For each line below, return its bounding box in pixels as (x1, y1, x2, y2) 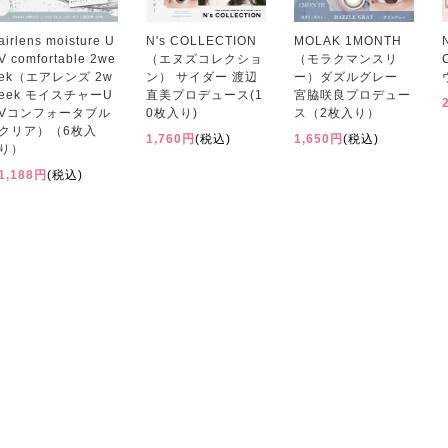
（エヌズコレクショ (146, 52, 263, 66)
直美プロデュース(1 (146, 88, 263, 102)
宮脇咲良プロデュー (294, 88, 411, 102)
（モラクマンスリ (294, 52, 398, 66)
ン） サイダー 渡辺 (146, 70, 258, 84)
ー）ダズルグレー (294, 70, 398, 84)
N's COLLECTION (146, 34, 257, 48)
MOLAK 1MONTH (294, 34, 402, 48)
